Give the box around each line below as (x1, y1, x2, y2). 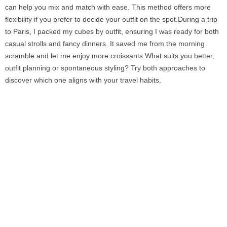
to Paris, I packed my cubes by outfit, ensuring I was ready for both (5, 27, 219, 35)
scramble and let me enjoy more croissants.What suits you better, (5, 51, 214, 60)
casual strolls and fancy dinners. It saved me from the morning (5, 39, 205, 48)
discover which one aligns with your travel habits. (5, 75, 161, 84)
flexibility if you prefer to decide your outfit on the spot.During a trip (5, 15, 217, 23)
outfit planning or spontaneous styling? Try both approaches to (5, 63, 205, 72)
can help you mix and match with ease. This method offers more (5, 3, 211, 11)
